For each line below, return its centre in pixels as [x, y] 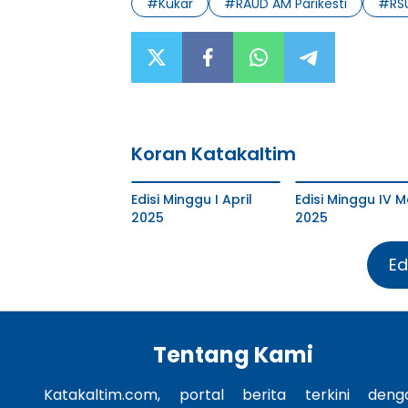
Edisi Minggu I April [192, 199]
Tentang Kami [233, 355]
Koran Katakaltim [214, 153]
